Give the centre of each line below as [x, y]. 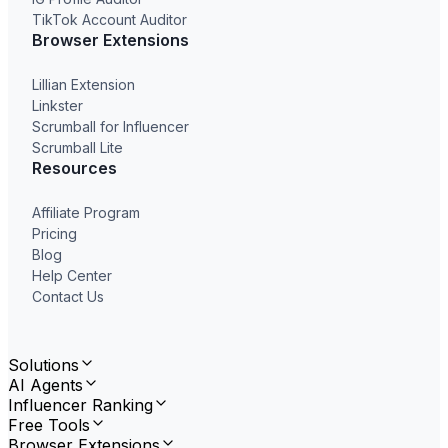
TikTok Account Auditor [109, 20]
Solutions [43, 365]
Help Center [72, 276]
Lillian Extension [83, 85]
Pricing [54, 234]
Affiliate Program [86, 213]
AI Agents [45, 385]
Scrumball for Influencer [110, 127]
